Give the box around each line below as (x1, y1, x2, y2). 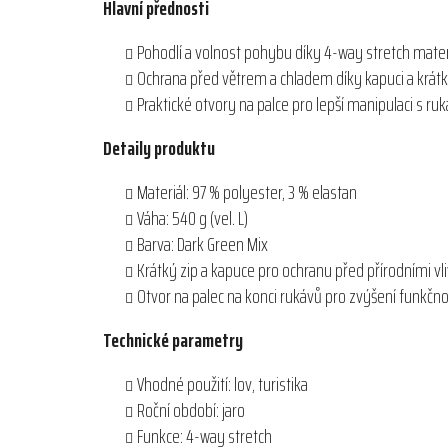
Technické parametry (103, 324, 243, 357)
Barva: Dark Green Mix (137, 228, 268, 261)
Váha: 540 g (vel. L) (137, 202, 248, 235)
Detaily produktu (103, 132, 215, 165)
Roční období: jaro (137, 394, 245, 427)
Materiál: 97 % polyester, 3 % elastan (137, 176, 357, 209)
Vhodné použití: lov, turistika (137, 368, 308, 401)
